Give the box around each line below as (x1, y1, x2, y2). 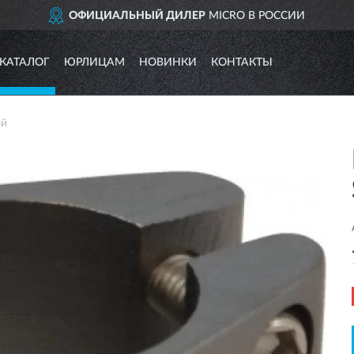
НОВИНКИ (138, 57, 197, 68)
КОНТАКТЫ (210, 57, 273, 68)
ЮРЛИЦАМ (63, 57, 125, 68)
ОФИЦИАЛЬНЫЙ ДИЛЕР (51, 10, 188, 21)
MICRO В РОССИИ (187, 10, 288, 21)
